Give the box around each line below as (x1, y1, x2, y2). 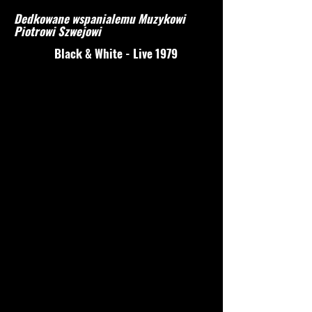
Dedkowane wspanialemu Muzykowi (14, 10, 185, 27)
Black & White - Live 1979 (54, 45, 178, 62)
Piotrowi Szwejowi (14, 22, 101, 40)
